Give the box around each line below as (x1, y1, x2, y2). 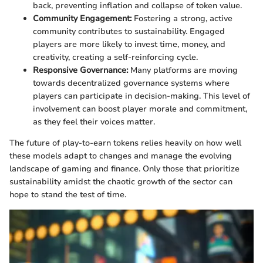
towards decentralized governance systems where (33, 77, 230, 89)
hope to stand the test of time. (9, 189, 126, 201)
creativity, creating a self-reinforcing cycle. (33, 52, 198, 63)
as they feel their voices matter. (33, 116, 155, 128)
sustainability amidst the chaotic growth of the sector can (9, 176, 232, 188)
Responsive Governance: (33, 65, 128, 76)
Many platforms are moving (128, 65, 238, 76)
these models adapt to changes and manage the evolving (9, 150, 232, 162)
